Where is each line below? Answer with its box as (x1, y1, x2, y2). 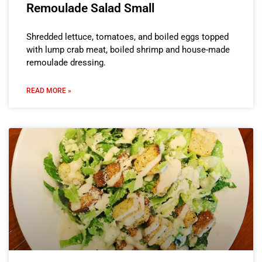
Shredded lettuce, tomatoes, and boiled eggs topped (26, 31, 229, 42)
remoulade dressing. (26, 57, 106, 68)
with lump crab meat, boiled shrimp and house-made (26, 44, 230, 55)
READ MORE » (26, 86, 71, 95)
